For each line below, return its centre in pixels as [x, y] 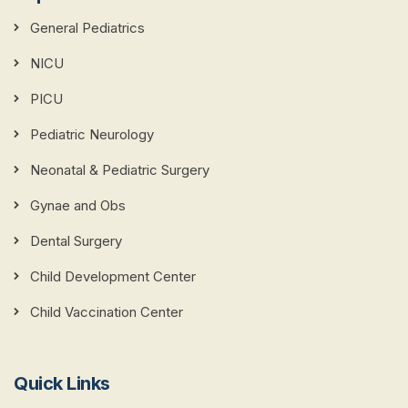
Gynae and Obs [78, 206]
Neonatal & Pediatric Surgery [120, 170]
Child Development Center [113, 277]
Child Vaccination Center [107, 312]
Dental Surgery [76, 241]
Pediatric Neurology [92, 135]
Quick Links [62, 384]
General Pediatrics [87, 28]
